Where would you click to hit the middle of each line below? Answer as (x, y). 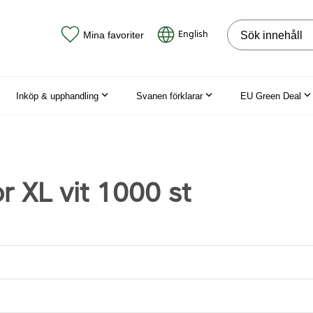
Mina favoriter (113, 35)
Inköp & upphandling (57, 96)
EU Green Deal (271, 96)
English (193, 35)
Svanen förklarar (169, 96)
